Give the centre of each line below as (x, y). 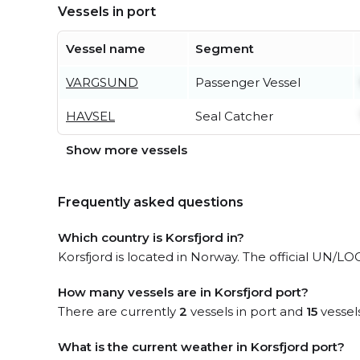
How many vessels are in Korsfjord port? (183, 292)
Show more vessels (127, 150)
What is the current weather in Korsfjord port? (201, 347)
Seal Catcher (234, 116)
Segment (225, 49)
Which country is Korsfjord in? (151, 237)
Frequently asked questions (151, 202)
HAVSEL (90, 116)
